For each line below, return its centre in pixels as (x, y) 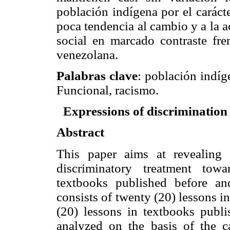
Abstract (80, 132)
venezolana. (87, 54)
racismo (135, 90)
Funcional (83, 90)
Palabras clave (97, 76)
